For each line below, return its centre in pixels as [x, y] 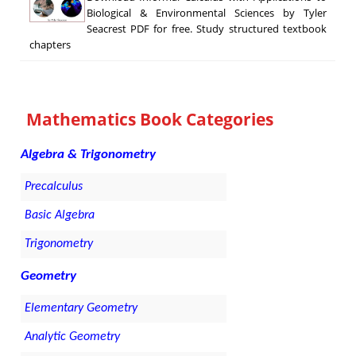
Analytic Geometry [73, 337]
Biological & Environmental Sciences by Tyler [207, 13]
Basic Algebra [60, 216]
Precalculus [54, 187]
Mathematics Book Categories [150, 120]
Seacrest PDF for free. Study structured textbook [207, 29]
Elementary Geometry [81, 309]
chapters [50, 45]
